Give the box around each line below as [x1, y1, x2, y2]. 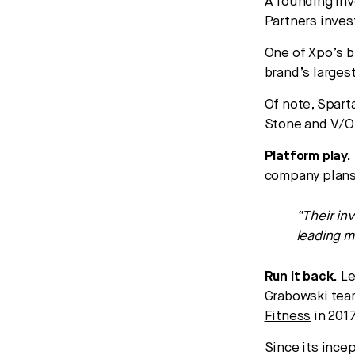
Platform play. [264, 149, 351, 163]
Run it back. [264, 269, 338, 284]
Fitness [264, 309, 311, 323]
